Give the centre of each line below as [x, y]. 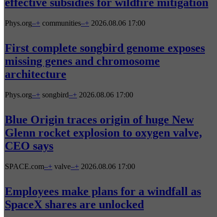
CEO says [29, 146]
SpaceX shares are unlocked [74, 204]
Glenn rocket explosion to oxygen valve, [103, 132]
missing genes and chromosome [82, 61]
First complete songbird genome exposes [105, 48]
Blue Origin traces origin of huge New [99, 119]
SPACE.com [24, 166]
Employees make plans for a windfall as [103, 191]
